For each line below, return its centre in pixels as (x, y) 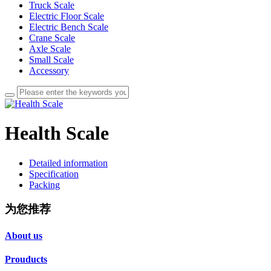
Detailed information (68, 163)
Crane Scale (52, 38)
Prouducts (26, 259)
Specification (54, 174)
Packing (44, 184)
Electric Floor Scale (67, 16)
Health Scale (57, 133)
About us (24, 235)
